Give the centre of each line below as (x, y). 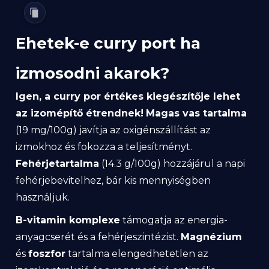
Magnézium (211, 237)
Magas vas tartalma (196, 113)
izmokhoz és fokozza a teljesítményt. (104, 147)
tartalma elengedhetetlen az (137, 253)
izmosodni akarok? (92, 73)
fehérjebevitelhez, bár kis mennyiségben (113, 180)
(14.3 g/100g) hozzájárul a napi (172, 163)
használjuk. (43, 197)
